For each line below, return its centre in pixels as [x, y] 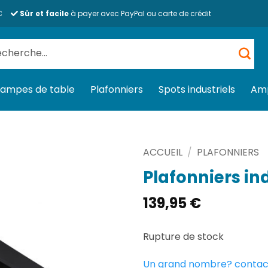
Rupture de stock [183, 236]
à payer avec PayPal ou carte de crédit [140, 13]
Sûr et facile [44, 13]
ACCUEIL [163, 152]
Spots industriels [197, 89]
